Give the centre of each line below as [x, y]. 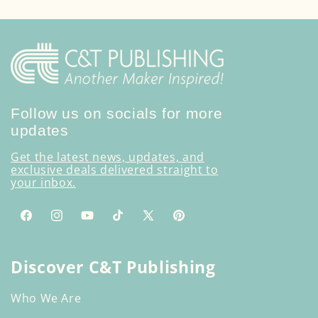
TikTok [128, 223]
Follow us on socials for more [117, 114]
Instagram [78, 223]
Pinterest [198, 223]
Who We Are [46, 298]
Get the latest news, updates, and [108, 157]
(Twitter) [165, 240]
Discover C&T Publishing [113, 267]
